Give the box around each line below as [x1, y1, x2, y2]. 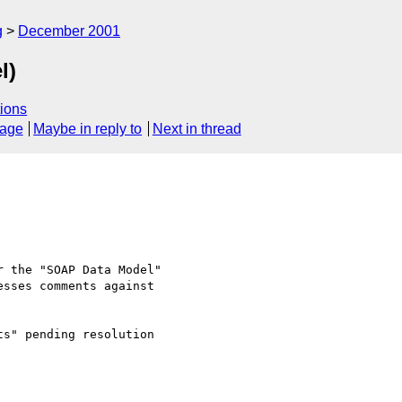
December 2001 [18, 23, 120, 39]
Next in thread [152, 121, 241, 137]
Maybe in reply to [33, 121, 143, 137]
